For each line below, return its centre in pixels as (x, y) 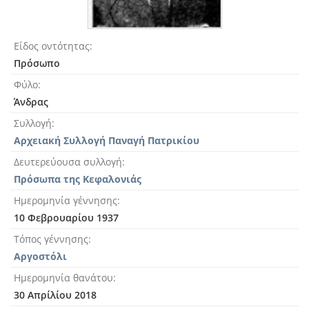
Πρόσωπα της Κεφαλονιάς (78, 179)
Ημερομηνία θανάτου (63, 278)
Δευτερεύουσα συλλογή (68, 162)
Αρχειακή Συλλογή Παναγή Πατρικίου (107, 140)
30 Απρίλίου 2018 (55, 295)
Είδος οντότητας (52, 46)
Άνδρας (31, 102)
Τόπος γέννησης (51, 239)
